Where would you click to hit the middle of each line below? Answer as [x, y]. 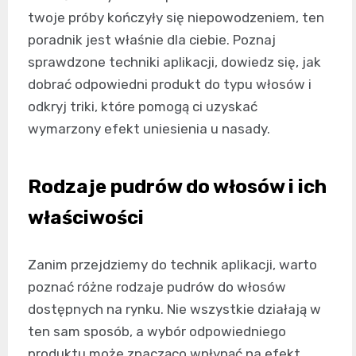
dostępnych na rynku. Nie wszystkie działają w [174, 309]
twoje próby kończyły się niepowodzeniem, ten [176, 17]
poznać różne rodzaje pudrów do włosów [157, 286]
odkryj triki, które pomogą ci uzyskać [143, 106]
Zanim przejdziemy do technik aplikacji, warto [172, 264]
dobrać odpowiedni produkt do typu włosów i [170, 84]
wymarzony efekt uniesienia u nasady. [149, 128]
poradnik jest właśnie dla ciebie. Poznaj [152, 39]
